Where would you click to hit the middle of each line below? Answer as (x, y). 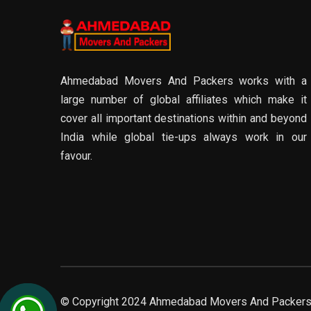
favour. (76, 156)
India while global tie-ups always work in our (184, 137)
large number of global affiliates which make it (184, 100)
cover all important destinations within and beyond (184, 118)
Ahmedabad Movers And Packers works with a (184, 81)
